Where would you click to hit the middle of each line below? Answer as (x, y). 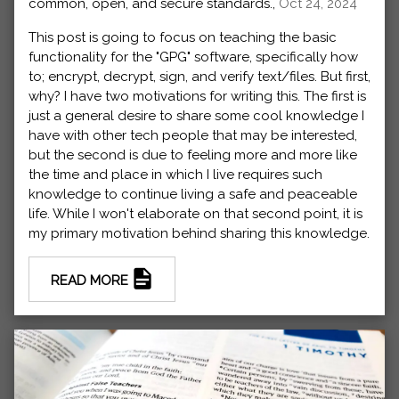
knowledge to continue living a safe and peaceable (193, 194)
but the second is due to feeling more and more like (193, 155)
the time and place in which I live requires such (175, 174)
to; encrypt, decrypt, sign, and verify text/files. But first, (199, 76)
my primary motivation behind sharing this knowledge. (199, 233)
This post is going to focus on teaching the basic (183, 37)
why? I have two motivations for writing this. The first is (197, 96)
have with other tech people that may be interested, (193, 135)
